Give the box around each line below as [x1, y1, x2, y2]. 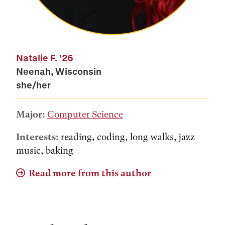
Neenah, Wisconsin [16, 66, 101, 76]
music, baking [16, 145, 73, 156]
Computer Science [47, 108, 123, 120]
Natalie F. [16, 53, 57, 63]
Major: [16, 108, 45, 120]
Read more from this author [29, 167, 151, 179]
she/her [16, 80, 51, 90]
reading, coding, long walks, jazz [59, 131, 195, 143]
